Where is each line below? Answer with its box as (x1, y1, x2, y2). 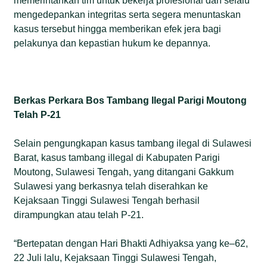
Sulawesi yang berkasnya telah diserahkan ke (14, 181, 209, 191)
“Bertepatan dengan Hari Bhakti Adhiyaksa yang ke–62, (14, 238, 249, 249)
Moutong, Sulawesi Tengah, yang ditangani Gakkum (14, 166, 234, 177)
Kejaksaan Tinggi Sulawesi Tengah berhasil (14, 195, 200, 206)
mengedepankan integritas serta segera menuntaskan (14, 9, 241, 20)
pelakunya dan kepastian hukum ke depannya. (14, 38, 211, 48)
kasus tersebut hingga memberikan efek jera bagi (14, 23, 222, 34)
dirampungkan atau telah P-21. (14, 209, 144, 220)
